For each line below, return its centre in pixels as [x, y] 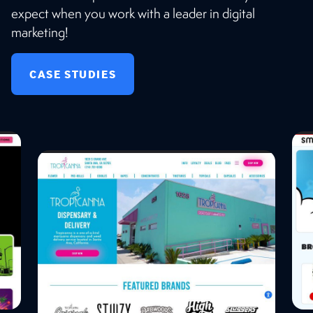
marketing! [40, 32]
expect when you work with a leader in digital [133, 13]
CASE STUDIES [73, 74]
